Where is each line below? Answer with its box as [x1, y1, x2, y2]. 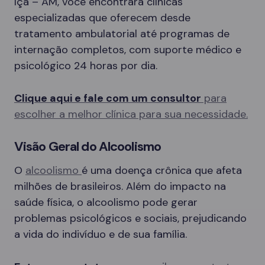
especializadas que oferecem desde [14, 11, 190, 25]
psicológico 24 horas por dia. [14, 59, 157, 73]
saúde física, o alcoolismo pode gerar [14, 195, 198, 209]
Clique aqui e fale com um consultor [14, 91, 201, 105]
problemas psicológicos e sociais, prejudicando [14, 211, 247, 225]
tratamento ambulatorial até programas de [14, 27, 230, 41]
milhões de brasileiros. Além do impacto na [14, 179, 226, 193]
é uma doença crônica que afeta [82, 163, 242, 177]
